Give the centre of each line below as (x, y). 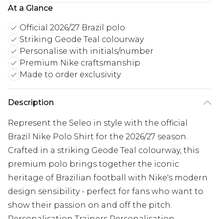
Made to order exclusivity (70, 75)
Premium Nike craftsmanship (80, 63)
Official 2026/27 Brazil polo (72, 28)
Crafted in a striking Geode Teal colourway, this (103, 150)
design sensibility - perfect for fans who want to (106, 191)
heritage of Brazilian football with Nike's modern (108, 178)
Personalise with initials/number (87, 51)
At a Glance (30, 8)
